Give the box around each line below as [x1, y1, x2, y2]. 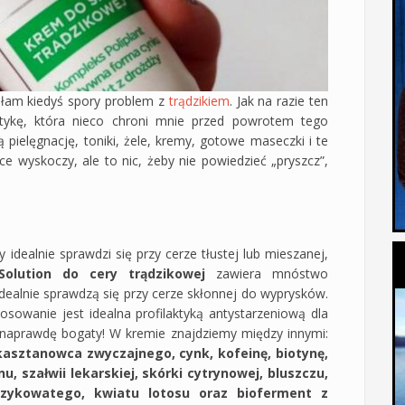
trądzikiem [168, 91, 230, 109]
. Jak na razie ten [229, 91, 329, 109]
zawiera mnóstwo [205, 264, 328, 282]
